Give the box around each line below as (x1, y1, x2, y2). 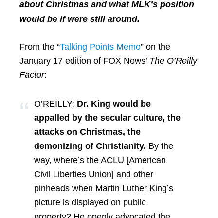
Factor (19, 70, 44, 80)
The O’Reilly (149, 56, 197, 66)
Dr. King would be (77, 99, 151, 109)
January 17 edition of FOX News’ (19, 56, 149, 66)
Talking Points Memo (60, 42, 141, 52)
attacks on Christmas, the (34, 127, 141, 137)
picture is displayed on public (34, 198, 146, 207)
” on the (141, 42, 170, 52)
